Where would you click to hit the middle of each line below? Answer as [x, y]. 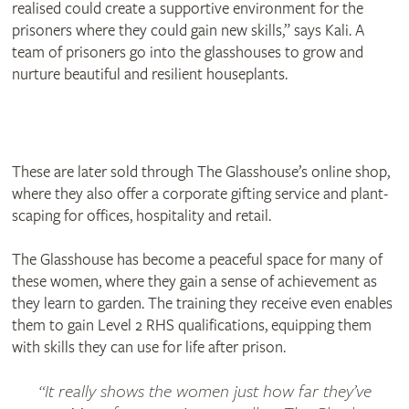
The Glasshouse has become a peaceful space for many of [197, 259]
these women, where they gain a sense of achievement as [194, 281]
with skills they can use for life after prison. [148, 347]
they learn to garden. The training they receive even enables [202, 303]
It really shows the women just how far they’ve [208, 391]
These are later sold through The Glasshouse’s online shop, [200, 172]
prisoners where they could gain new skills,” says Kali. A [188, 30]
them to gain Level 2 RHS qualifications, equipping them [191, 325]
